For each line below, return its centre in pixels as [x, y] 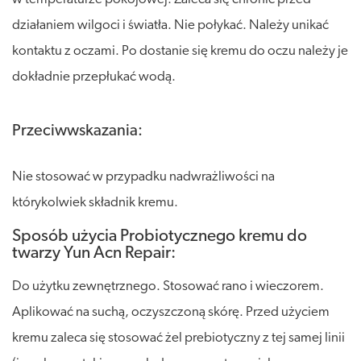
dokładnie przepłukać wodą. [94, 77]
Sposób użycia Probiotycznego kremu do [160, 236]
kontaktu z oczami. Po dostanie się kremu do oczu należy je [180, 51]
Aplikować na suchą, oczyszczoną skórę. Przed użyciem [171, 312]
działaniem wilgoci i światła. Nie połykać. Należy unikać [170, 25]
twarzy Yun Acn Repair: [94, 253]
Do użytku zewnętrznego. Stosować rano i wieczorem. [168, 286]
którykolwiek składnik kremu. [95, 202]
